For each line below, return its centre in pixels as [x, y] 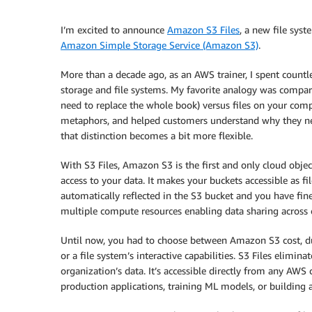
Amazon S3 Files [203, 30]
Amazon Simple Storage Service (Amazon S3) [159, 45]
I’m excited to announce [114, 30]
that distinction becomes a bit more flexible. [157, 135]
